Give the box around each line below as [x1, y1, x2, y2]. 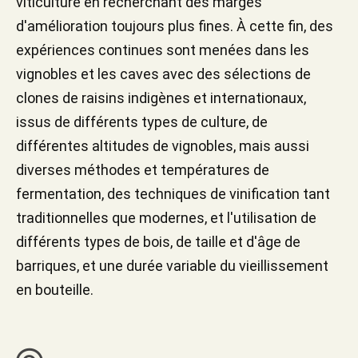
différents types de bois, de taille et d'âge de [16, 233, 300, 250]
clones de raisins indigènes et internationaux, [16, 89, 306, 106]
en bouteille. [16, 281, 93, 298]
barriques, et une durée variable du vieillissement [16, 257, 328, 274]
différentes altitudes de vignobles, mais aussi [16, 137, 309, 154]
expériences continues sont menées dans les [16, 42, 309, 58]
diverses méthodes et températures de [16, 161, 269, 178]
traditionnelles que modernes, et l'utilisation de [16, 209, 316, 226]
